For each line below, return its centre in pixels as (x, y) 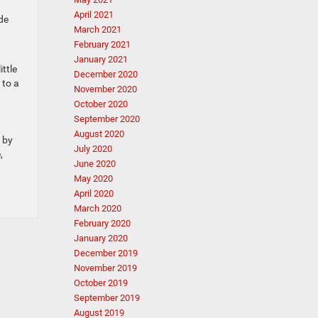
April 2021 (93, 15)
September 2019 (106, 298)
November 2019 (105, 268)
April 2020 (93, 193)
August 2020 (99, 134)
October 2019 (100, 283)
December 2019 (105, 253)
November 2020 (105, 89)
